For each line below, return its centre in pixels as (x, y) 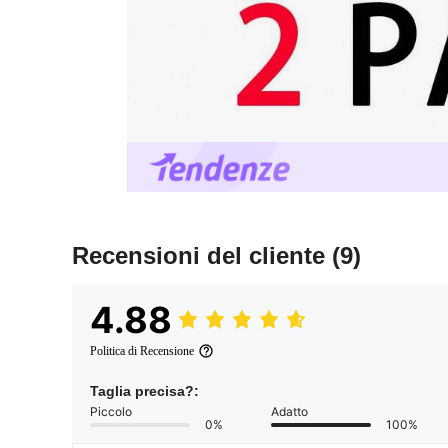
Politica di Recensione (142, 351)
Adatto (289, 412)
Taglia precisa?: (144, 391)
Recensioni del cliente (202, 256)
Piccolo (111, 412)
